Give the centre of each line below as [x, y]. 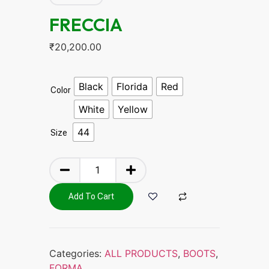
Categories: [77, 253]
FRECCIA [86, 24]
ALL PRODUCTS [141, 253]
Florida [132, 86]
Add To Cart [91, 196]
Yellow [133, 109]
